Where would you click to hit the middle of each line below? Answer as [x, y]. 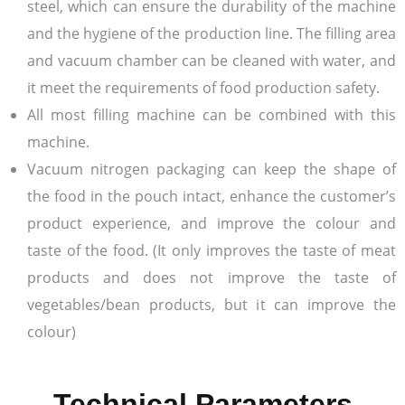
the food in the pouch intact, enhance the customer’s [212, 196]
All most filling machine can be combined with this [212, 114]
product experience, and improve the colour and [212, 223]
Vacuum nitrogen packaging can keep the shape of [212, 169]
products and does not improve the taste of [212, 277]
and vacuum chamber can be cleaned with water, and [212, 60]
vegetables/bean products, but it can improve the [212, 304]
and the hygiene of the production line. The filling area [212, 33]
